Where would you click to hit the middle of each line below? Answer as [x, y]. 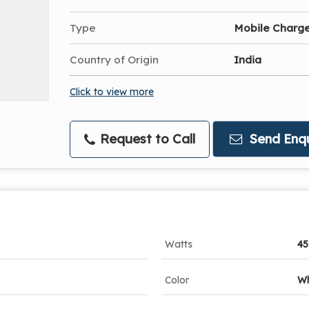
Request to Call [146, 139]
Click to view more [112, 91]
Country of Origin [114, 60]
